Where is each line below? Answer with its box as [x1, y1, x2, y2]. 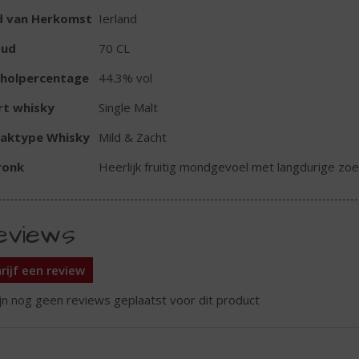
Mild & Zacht [98, 128, 167, 145]
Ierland [98, 10, 137, 26]
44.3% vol [98, 69, 152, 86]
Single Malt [98, 99, 158, 115]
